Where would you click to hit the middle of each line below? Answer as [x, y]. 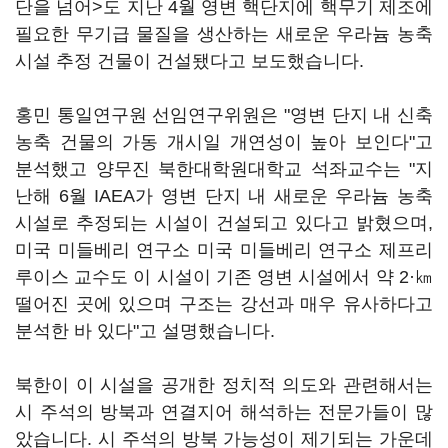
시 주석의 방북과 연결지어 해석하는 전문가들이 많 [224, 412]
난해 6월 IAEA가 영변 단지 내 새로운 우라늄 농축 [224, 196]
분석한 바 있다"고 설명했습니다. [145, 331]
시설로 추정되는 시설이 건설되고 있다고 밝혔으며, [224, 223]
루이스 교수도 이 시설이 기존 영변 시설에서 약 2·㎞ [224, 277]
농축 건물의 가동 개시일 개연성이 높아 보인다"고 [224, 142]
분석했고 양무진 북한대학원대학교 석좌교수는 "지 [224, 169]
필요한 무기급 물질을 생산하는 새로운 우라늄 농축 [224, 34]
